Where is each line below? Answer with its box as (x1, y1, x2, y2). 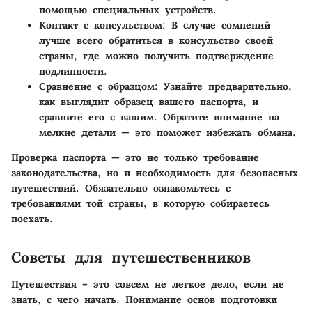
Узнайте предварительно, (158, 80, 292, 93)
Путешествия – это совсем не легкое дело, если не (11, 277, 284, 290)
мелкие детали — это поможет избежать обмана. (39, 126, 296, 139)
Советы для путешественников (11, 248, 251, 267)
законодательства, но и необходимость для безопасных (11, 166, 298, 180)
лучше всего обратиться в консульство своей (39, 34, 273, 47)
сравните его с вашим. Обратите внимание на (39, 111, 279, 124)
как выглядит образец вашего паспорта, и (39, 95, 258, 109)
